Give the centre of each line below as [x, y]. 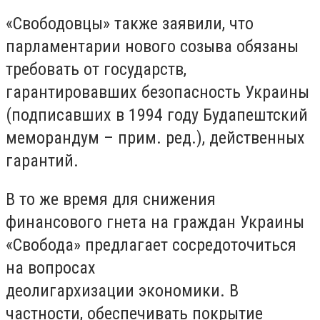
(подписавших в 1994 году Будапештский [157, 115]
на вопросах [51, 267]
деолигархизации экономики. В [122, 290]
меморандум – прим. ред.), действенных [155, 138]
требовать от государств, [96, 70]
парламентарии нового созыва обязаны [152, 47]
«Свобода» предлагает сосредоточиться [151, 245]
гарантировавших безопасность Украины [157, 92]
